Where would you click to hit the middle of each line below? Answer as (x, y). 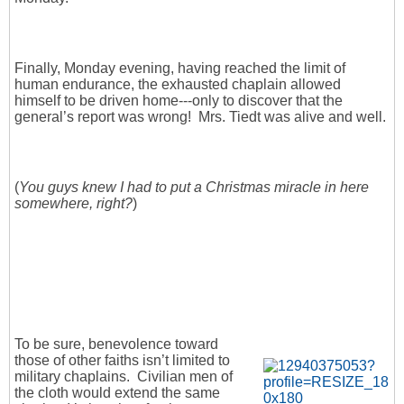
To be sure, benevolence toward (116, 344)
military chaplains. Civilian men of (124, 377)
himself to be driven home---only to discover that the (179, 101)
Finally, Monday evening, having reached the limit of (180, 69)
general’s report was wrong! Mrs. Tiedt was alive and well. (200, 117)
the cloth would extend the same (117, 393)
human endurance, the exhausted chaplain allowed (178, 85)
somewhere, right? (73, 204)
